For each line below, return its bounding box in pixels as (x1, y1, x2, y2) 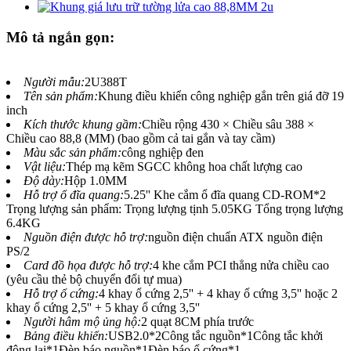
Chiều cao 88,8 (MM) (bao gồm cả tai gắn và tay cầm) (6, 131, 275, 145)
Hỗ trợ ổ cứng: (24, 286, 99, 300)
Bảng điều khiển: (24, 328, 108, 342)
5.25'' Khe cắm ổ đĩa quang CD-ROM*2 (124, 187, 326, 201)
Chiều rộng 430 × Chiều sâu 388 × (142, 117, 314, 131)
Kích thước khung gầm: (24, 117, 142, 131)
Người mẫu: (24, 74, 85, 89)
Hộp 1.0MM (64, 173, 127, 187)
